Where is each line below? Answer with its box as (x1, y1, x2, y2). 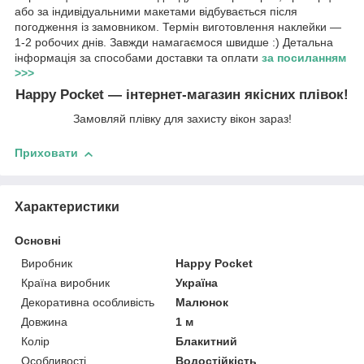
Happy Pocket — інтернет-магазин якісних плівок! (15, 86, 349, 102)
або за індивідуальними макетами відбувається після (15, 4, 297, 18)
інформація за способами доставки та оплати (15, 50, 262, 64)
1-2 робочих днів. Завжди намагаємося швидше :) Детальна (15, 35, 333, 49)
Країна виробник (21, 275, 110, 289)
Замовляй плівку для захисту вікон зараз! (72, 112, 292, 126)
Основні (15, 233, 61, 247)
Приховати (15, 146, 78, 160)
